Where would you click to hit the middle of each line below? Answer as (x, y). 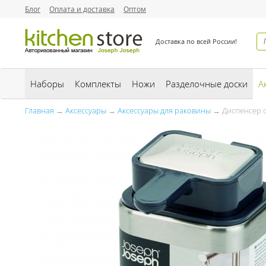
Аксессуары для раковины (164, 110)
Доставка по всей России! (196, 41)
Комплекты (98, 84)
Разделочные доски (207, 84)
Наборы (47, 84)
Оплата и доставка (82, 9)
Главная (39, 110)
